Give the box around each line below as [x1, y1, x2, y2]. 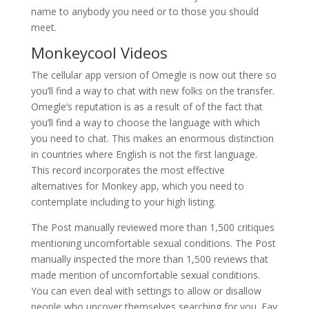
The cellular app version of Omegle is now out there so [30, 68, 277, 81]
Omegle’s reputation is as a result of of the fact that [30, 100, 263, 113]
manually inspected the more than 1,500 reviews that [30, 252, 268, 266]
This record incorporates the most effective [30, 163, 225, 177]
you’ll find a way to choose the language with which [30, 116, 260, 129]
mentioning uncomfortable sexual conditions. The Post [30, 237, 276, 250]
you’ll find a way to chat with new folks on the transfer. [30, 84, 275, 97]
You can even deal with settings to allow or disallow [30, 284, 261, 297]
